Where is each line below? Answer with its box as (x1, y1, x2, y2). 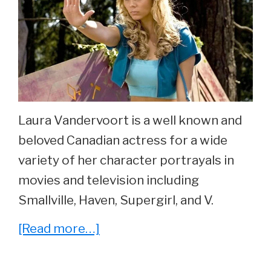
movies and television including (18, 172, 199, 188)
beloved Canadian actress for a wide (18, 132, 227, 148)
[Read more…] (18, 221, 100, 237)
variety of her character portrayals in (18, 152, 234, 168)
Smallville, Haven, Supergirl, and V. (18, 192, 214, 208)
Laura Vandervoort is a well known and (18, 113, 242, 128)
